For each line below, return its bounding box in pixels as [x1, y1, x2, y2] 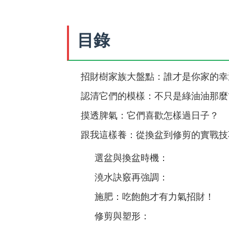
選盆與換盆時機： [95, 151, 168, 164]
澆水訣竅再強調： [95, 171, 168, 183]
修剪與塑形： [95, 210, 150, 222]
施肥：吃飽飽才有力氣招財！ [95, 190, 214, 202]
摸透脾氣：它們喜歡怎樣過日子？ [81, 109, 219, 121]
